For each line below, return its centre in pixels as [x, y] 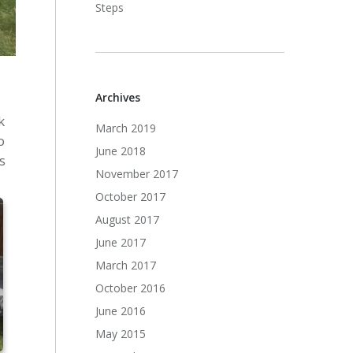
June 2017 [121, 242]
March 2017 [126, 265]
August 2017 [128, 219]
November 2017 [137, 174]
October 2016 [131, 288]
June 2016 [121, 311]
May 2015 [121, 334]
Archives [118, 97]
